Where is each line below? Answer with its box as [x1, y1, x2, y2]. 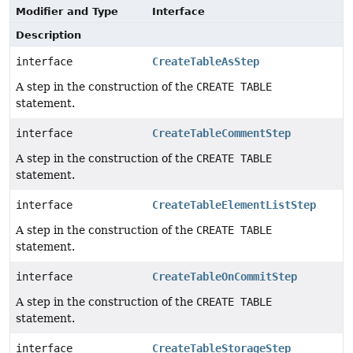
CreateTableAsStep [152, 55, 259, 68]
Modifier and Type [16, 6, 118, 17]
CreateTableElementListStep [152, 199, 316, 211]
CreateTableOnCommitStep [152, 270, 297, 283]
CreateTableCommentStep [152, 127, 291, 139]
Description [16, 29, 81, 41]
